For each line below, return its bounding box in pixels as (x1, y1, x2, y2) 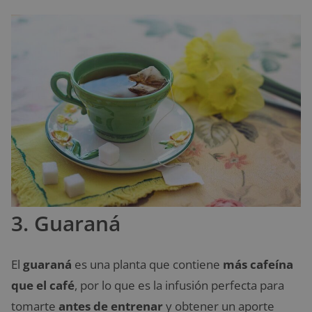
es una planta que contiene (72, 256, 223, 272)
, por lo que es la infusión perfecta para (75, 277, 284, 293)
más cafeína (223, 256, 293, 272)
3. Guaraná (11, 209, 120, 237)
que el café (11, 277, 75, 293)
